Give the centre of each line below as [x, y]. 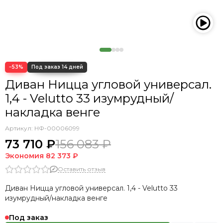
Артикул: [20, 128]
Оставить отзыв [82, 169]
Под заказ [29, 218]
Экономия [25, 156]
